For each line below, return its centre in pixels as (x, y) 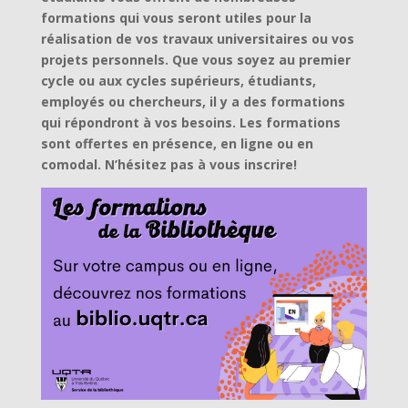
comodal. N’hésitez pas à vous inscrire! (168, 164)
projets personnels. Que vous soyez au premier (195, 60)
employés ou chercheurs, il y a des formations (193, 102)
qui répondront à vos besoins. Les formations (190, 122)
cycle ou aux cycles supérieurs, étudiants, (178, 81)
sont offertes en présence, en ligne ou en (177, 143)
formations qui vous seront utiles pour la (176, 18)
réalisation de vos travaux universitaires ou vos (197, 39)
